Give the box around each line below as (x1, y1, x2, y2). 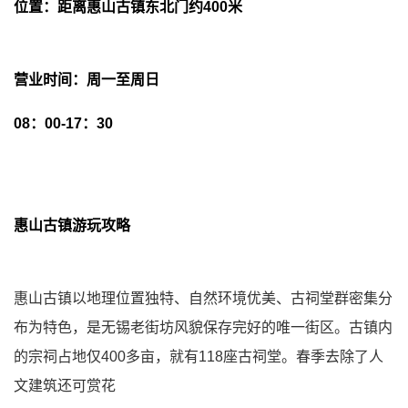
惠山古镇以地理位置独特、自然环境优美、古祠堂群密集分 (14, 291, 393, 307)
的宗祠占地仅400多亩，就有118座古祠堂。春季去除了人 (14, 349, 383, 365)
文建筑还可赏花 (14, 378, 116, 394)
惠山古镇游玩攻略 (14, 218, 130, 234)
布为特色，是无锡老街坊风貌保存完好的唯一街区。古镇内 (14, 320, 393, 336)
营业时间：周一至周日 (14, 72, 159, 88)
